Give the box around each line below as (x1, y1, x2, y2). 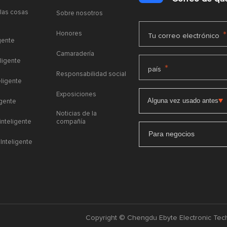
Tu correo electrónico (148, 32, 220, 40)
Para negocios (148, 130, 195, 138)
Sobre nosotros (56, 10, 103, 17)
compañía (56, 118, 86, 125)
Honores (56, 30, 82, 37)
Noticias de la (56, 110, 97, 117)
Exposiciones (56, 91, 96, 98)
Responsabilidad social (56, 70, 126, 78)
